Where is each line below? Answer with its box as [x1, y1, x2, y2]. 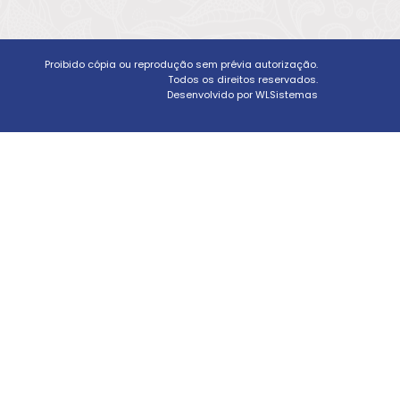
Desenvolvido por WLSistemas [167, 87, 318, 102]
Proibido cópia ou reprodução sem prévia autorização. [45, 56, 318, 71]
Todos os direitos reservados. [168, 71, 318, 87]
